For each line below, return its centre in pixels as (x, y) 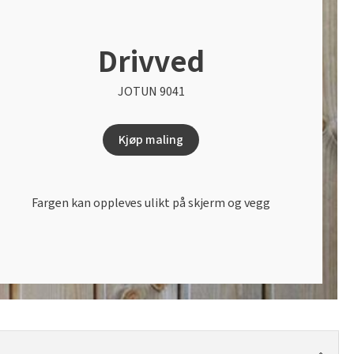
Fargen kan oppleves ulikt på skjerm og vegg (151, 203)
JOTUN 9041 (151, 91)
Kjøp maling (151, 139)
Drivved (151, 62)
